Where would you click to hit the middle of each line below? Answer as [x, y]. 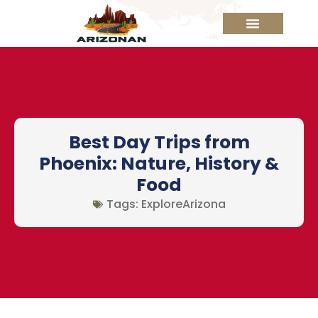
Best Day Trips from [159, 143]
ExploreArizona [183, 204]
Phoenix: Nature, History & [159, 164]
